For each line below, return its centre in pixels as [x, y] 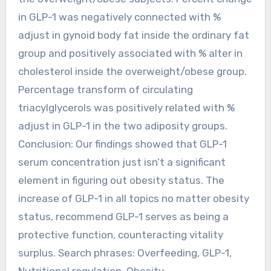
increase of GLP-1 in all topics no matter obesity [133, 198]
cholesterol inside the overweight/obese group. [132, 71]
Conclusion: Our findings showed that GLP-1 [122, 144]
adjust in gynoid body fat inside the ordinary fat [133, 35]
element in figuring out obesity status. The [121, 180]
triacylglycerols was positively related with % [126, 107]
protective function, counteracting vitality [120, 234]
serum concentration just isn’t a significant [122, 162]
